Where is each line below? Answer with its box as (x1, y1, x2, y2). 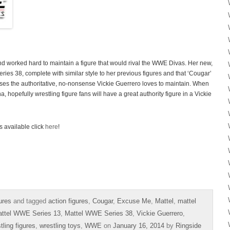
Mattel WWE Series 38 (65, 209, 132, 217)
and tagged (11, 197, 48, 205)
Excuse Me (117, 197, 151, 205)
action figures (48, 197, 88, 205)
